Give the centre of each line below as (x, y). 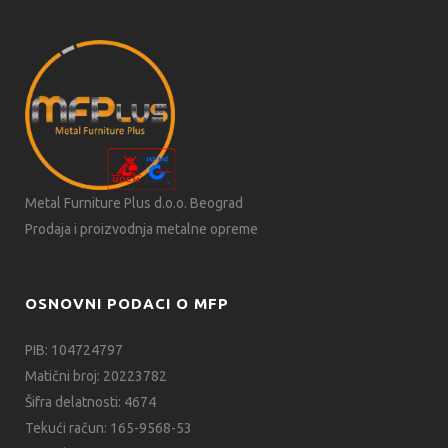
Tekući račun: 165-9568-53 (108, 428)
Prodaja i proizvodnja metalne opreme (141, 229)
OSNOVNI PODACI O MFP (127, 304)
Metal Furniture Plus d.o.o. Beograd (134, 203)
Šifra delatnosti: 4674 (90, 402)
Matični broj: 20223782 (96, 376)
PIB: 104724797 (74, 350)
